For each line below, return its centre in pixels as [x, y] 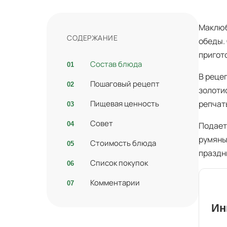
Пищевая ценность [125, 104]
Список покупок [119, 163]
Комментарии [115, 183]
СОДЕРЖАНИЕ [92, 38]
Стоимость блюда [123, 143]
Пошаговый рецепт [125, 84]
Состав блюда [116, 64]
